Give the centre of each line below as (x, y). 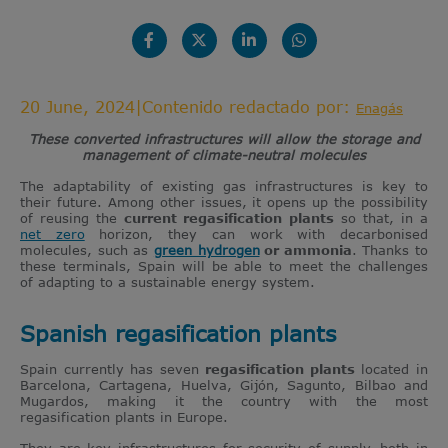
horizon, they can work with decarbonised (256, 233)
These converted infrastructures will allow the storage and (224, 138)
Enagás (379, 107)
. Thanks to (389, 249)
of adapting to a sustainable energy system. (167, 281)
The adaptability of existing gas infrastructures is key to (224, 185)
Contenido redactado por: (249, 106)
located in (391, 368)
